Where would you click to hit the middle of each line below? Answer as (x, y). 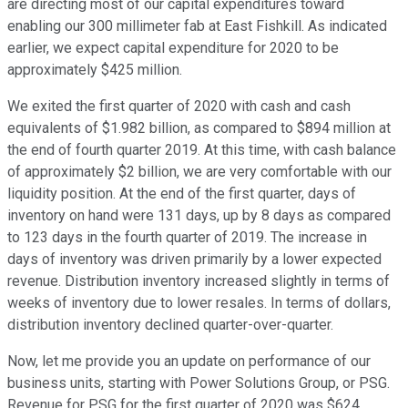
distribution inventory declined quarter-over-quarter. (170, 325)
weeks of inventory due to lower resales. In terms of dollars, (199, 303)
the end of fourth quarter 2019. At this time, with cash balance (202, 150)
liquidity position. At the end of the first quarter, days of (182, 194)
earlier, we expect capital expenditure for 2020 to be (173, 48)
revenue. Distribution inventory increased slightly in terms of (199, 281)
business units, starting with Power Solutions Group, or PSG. (199, 383)
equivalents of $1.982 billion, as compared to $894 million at (199, 128)
